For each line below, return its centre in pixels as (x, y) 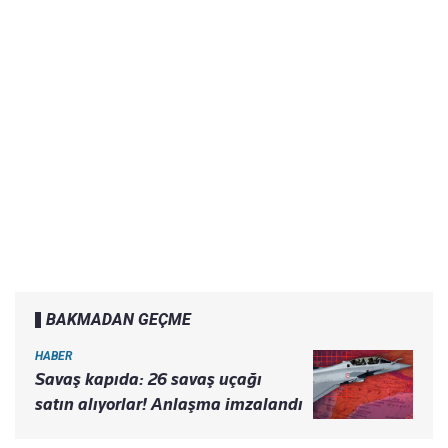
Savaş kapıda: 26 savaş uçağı (148, 379)
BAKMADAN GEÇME (118, 320)
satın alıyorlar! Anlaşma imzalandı (169, 404)
